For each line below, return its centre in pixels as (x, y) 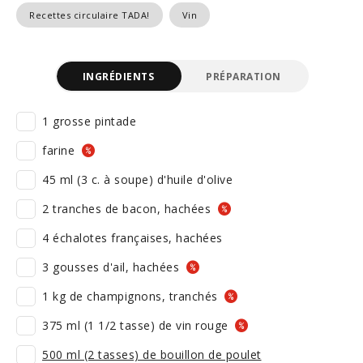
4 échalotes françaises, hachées (132, 238)
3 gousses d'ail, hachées (113, 267)
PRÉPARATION (243, 76)
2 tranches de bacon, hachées (128, 209)
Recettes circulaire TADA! (90, 15)
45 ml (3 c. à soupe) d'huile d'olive (137, 179)
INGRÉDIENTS (118, 76)
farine (60, 150)
